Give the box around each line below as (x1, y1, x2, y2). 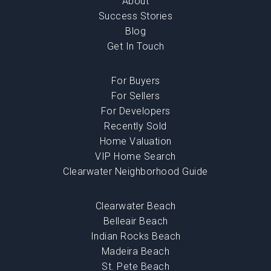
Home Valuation (99, 135, 172, 147)
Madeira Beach (101, 245, 170, 257)
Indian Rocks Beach (90, 230, 181, 242)
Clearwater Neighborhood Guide (63, 165, 208, 177)
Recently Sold (104, 120, 167, 132)
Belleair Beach (103, 215, 168, 227)
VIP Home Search (95, 150, 176, 162)
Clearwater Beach (95, 200, 176, 212)
